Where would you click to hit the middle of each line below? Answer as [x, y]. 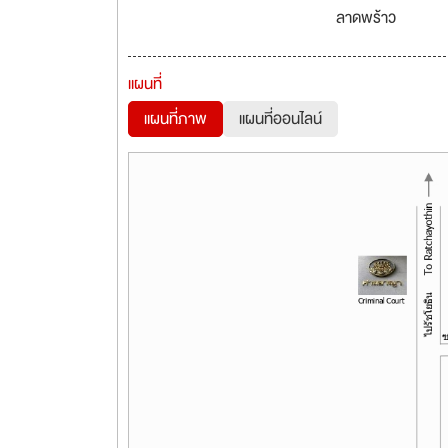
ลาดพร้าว [365, 18]
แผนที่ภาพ [175, 119]
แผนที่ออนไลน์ [280, 119]
